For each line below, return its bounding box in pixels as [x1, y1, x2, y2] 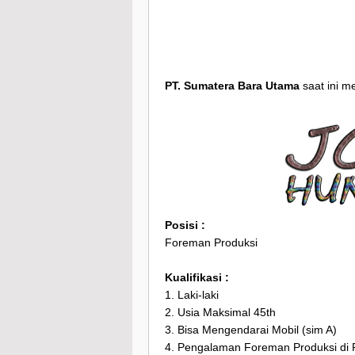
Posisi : [165, 219, 205, 232]
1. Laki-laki [165, 288, 219, 302]
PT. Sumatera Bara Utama [165, 79, 303, 93]
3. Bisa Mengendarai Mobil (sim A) [165, 323, 337, 337]
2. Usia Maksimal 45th [165, 306, 276, 319]
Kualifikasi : [165, 271, 229, 284]
